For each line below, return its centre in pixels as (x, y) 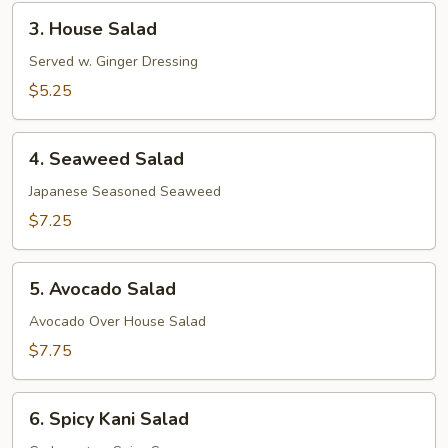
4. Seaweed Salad (106, 159)
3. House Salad (93, 29)
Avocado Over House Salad (117, 321)
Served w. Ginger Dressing (113, 61)
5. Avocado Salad (102, 289)
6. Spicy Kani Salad (109, 419)
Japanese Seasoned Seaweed (125, 191)
